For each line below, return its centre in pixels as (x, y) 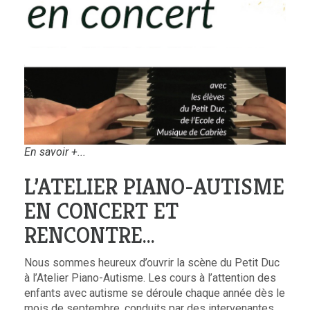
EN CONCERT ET (101, 211)
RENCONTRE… (90, 236)
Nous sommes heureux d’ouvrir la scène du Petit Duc (152, 263)
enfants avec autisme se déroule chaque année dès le (155, 293)
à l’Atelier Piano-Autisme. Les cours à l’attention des (150, 278)
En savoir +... (55, 152)
